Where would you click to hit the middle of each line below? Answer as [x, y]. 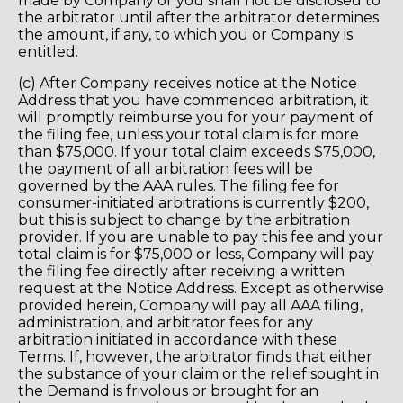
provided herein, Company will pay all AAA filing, [190, 305]
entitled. [48, 51]
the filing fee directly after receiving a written [181, 271]
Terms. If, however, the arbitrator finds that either [195, 356]
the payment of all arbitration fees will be [166, 168]
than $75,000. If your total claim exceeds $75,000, [197, 151]
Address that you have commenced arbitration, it [193, 100]
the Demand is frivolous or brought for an [168, 390]
